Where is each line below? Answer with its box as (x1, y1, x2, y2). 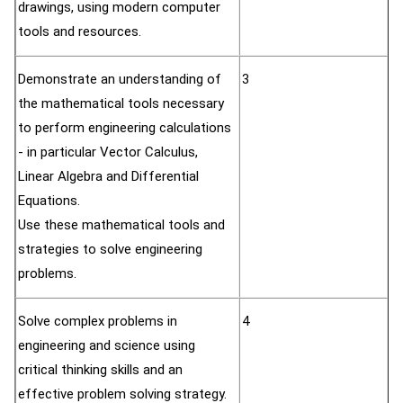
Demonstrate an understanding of (18, 71, 221, 87)
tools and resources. (18, 23, 141, 40)
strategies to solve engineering (18, 241, 202, 257)
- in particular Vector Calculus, (18, 144, 198, 160)
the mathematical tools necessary (18, 95, 224, 112)
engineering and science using (18, 337, 195, 354)
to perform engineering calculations (18, 120, 231, 136)
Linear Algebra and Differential (18, 168, 199, 184)
